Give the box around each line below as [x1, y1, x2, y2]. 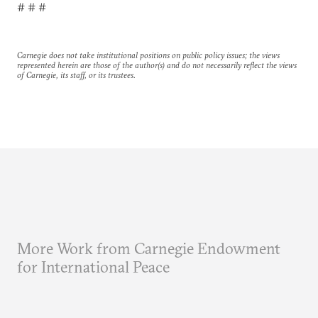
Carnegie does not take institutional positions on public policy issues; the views [17, 50, 280, 60]
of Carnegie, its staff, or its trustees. [17, 70, 136, 80]
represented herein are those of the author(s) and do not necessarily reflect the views [17, 60, 297, 70]
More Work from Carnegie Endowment [17, 238, 280, 258]
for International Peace [17, 257, 170, 277]
